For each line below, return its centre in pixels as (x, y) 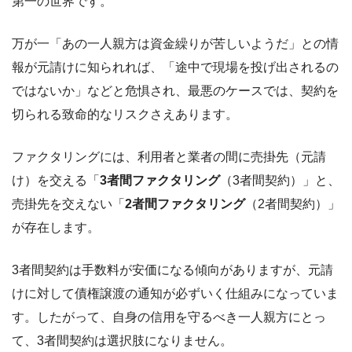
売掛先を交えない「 (68, 204)
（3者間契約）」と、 (280, 181)
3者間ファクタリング (160, 181)
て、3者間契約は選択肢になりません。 (122, 341)
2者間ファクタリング (185, 204)
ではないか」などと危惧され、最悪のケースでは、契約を (175, 91)
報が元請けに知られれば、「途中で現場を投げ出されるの (175, 68)
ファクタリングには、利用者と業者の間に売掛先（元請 (169, 157)
